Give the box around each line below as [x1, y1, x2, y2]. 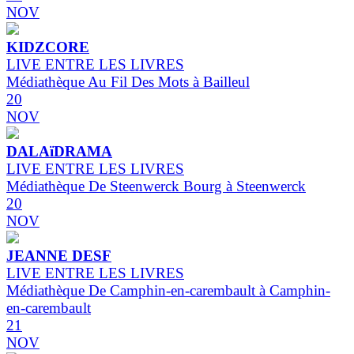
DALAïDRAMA [6, 143, 112, 160]
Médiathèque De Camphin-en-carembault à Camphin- [6, 282, 330, 299]
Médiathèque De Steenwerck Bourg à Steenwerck [6, 178, 306, 195]
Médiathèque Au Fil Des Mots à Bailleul [6, 73, 250, 91]
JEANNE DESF [6, 247, 111, 265]
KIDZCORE [6, 39, 89, 56]
